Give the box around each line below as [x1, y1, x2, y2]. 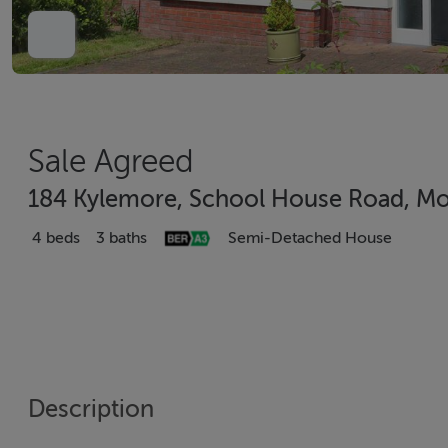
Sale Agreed [28, 144, 194, 179]
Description [28, 396, 154, 423]
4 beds [32, 229, 80, 247]
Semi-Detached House [228, 229, 392, 247]
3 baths [96, 229, 147, 247]
